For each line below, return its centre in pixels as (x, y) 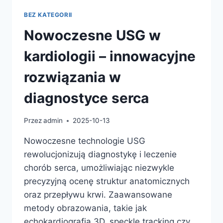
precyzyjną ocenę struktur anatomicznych (107, 181)
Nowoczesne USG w (92, 36)
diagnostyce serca (86, 98)
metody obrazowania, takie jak (85, 208)
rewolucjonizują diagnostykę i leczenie (100, 155)
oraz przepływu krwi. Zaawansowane (98, 195)
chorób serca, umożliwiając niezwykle (99, 168)
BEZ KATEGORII (48, 14)
